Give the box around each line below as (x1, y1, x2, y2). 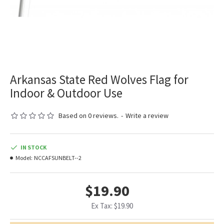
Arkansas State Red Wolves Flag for (10, 71, 188, 88)
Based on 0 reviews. (58, 111, 118, 120)
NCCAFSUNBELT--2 (34, 154, 81, 162)
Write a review (125, 111, 168, 120)
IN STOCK (20, 143, 46, 151)
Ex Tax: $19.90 (91, 201, 133, 211)
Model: (15, 154, 32, 162)
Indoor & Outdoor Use (10, 85, 122, 101)
